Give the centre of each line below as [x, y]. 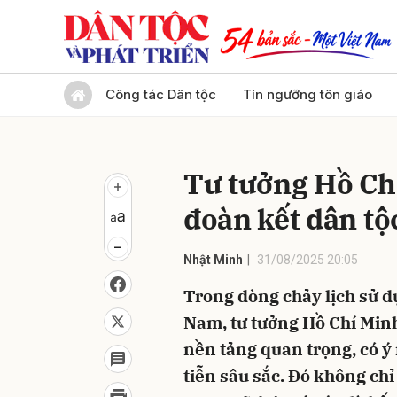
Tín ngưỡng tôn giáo [307, 94]
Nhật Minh [213, 260]
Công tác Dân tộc [161, 94]
